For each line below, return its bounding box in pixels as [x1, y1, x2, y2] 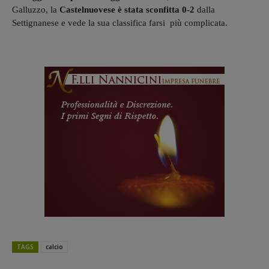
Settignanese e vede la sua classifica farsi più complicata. [12, 17, 228, 28]
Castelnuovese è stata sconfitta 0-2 [57, 4, 195, 14]
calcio [46, 242, 63, 251]
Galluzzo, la [12, 4, 57, 14]
